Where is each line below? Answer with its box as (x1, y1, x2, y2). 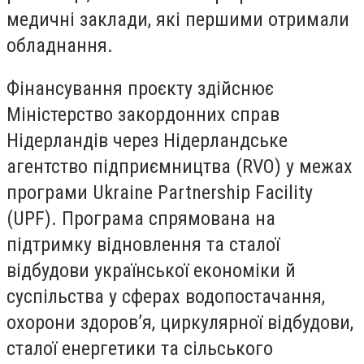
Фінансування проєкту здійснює (6, 77, 274, 101)
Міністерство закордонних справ (6, 103, 279, 127)
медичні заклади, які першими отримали (6, 7, 349, 31)
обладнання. (6, 33, 113, 57)
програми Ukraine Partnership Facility (6, 181, 313, 205)
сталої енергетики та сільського (6, 337, 273, 361)
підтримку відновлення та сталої (6, 233, 279, 257)
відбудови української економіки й (6, 259, 296, 283)
